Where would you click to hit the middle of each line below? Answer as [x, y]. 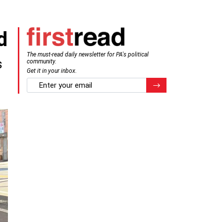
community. [42, 61]
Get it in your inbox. [52, 71]
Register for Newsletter [186, 84]
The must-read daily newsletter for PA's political [88, 54]
